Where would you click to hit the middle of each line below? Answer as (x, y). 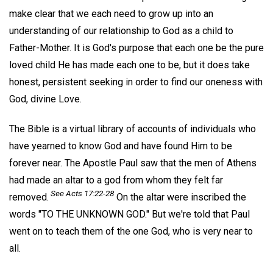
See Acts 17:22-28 (81, 193)
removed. (29, 197)
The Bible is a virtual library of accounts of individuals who (133, 129)
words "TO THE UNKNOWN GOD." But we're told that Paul (129, 214)
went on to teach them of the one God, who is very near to (131, 231)
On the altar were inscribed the (180, 197)
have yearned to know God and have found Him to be (121, 146)
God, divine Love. (45, 99)
